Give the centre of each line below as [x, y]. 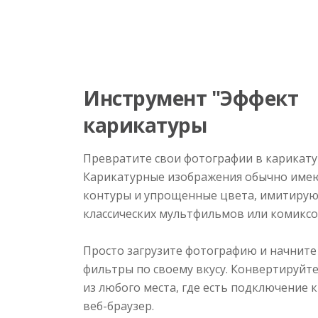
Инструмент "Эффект [191, 98]
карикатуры [145, 125]
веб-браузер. [119, 306]
